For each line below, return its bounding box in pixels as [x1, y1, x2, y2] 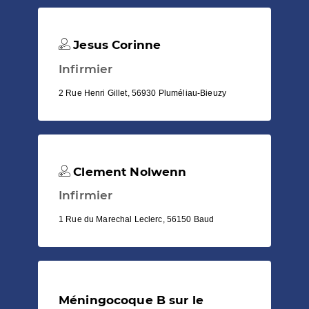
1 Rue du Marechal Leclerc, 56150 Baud [59, 214, 215, 224]
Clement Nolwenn [70, 164, 187, 179]
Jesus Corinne [70, 38, 161, 52]
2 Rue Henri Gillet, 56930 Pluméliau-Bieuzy [59, 88, 227, 98]
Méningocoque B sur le [59, 292, 204, 307]
